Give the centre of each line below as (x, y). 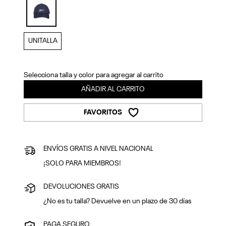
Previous (33, 23)
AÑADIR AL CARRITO (113, 89)
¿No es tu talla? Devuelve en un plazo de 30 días (118, 201)
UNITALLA (43, 41)
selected (53, 32)
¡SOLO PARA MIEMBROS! (82, 163)
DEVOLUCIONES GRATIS (81, 187)
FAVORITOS (103, 112)
